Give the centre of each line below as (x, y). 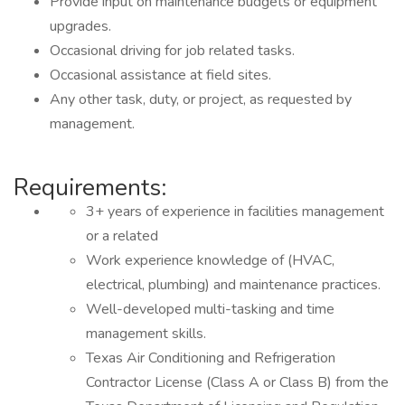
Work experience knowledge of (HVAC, (210, 260)
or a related (122, 236)
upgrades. (80, 26)
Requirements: (90, 188)
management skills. (146, 334)
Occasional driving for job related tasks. (172, 51)
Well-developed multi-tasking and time (210, 309)
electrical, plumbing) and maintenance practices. (233, 285)
